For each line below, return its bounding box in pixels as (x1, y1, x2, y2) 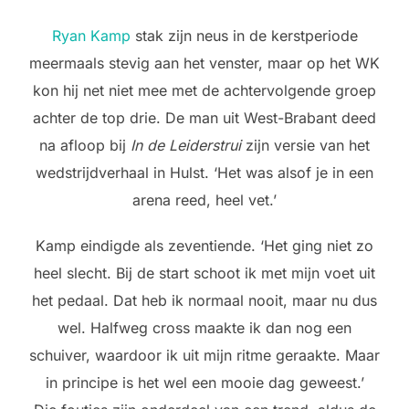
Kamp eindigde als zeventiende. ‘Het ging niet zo (36, 236, 373, 256)
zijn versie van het (241, 136, 370, 155)
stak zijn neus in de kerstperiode (130, 26, 358, 46)
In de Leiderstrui (126, 136, 241, 155)
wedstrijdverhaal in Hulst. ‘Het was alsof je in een (36, 163, 373, 183)
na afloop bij (39, 136, 126, 155)
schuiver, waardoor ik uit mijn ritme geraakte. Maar (29, 346, 380, 365)
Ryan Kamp (51, 26, 131, 46)
